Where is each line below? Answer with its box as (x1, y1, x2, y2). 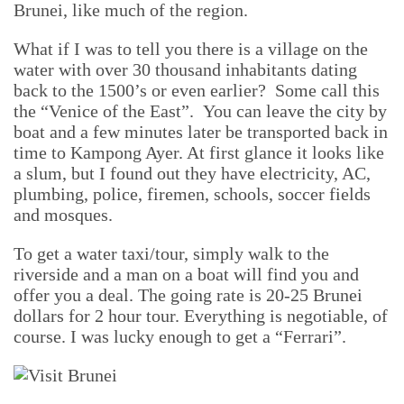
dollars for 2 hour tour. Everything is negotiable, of (14, 306, 388, 326)
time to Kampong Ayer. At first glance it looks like (14, 142, 384, 162)
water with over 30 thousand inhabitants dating (14, 60, 357, 79)
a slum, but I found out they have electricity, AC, (14, 163, 371, 183)
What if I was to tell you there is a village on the (14, 39, 368, 59)
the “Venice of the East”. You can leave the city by (14, 101, 387, 121)
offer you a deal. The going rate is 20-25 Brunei (14, 285, 363, 305)
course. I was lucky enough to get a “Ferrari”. (14, 326, 346, 346)
